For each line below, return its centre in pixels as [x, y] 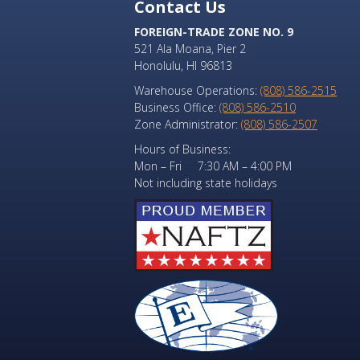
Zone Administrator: [188, 125]
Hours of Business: [182, 149]
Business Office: [177, 108]
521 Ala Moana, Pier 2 [190, 49]
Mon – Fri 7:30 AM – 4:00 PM [213, 166]
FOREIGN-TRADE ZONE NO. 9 [214, 32]
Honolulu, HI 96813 [183, 66]
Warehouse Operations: [197, 91]
